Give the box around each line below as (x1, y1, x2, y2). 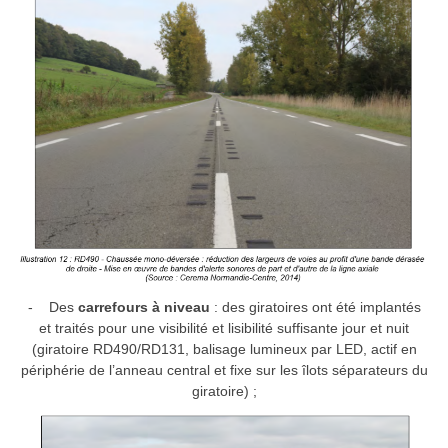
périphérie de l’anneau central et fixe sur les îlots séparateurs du (20, 361, 428, 378)
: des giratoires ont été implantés (209, 298, 421, 315)
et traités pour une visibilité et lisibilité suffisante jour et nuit (39, 319, 409, 336)
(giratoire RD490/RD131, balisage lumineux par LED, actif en (31, 340, 417, 357)
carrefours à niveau (77, 298, 210, 315)
